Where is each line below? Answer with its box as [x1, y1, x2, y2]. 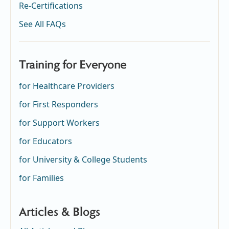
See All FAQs [19, 18, 66, 30]
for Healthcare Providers [19, 80, 114, 91]
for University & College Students [19, 153, 147, 165]
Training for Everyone [19, 59, 127, 72]
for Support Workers [19, 117, 100, 128]
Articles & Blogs [19, 206, 100, 219]
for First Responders [19, 98, 98, 110]
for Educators [19, 135, 72, 147]
